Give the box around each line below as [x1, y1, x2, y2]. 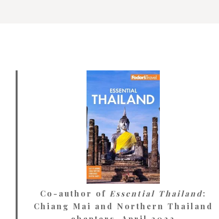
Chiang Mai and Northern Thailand [33, 200, 213, 211]
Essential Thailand [109, 188, 203, 198]
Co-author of [40, 188, 109, 198]
